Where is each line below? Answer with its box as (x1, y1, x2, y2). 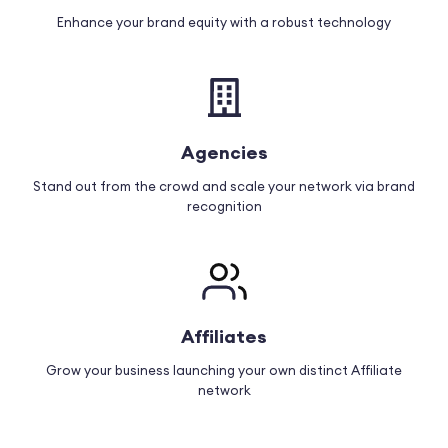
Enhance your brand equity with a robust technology (57, 14, 391, 31)
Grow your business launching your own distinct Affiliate (46, 362, 402, 379)
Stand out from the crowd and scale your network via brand (33, 178, 415, 195)
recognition (186, 198, 262, 215)
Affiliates (181, 325, 267, 349)
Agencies (180, 141, 268, 165)
